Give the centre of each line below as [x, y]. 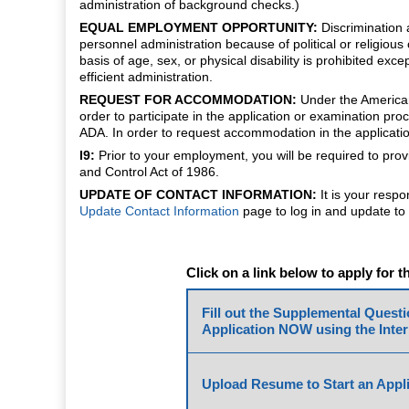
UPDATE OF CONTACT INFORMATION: [198, 194]
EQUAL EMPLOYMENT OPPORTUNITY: [199, 27]
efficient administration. [146, 76]
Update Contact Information [159, 210]
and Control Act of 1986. [149, 171]
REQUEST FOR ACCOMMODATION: [188, 99]
